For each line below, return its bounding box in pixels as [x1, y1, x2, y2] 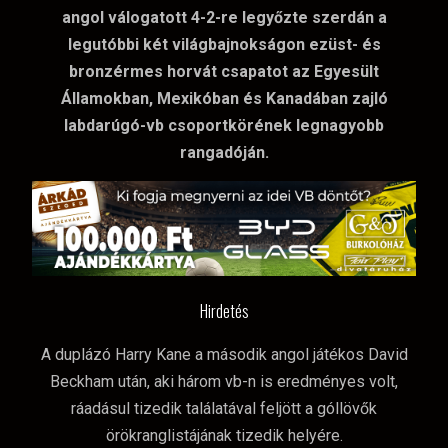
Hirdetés [199, 299, 249, 324]
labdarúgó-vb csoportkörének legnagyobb [64, 116, 384, 136]
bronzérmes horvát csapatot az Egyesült [69, 62, 379, 82]
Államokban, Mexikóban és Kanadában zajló [60, 89, 388, 109]
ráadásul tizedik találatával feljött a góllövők [71, 399, 377, 419]
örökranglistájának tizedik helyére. [105, 426, 343, 446]
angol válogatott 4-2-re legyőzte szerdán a [61, 8, 387, 28]
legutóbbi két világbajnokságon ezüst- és [67, 35, 381, 55]
